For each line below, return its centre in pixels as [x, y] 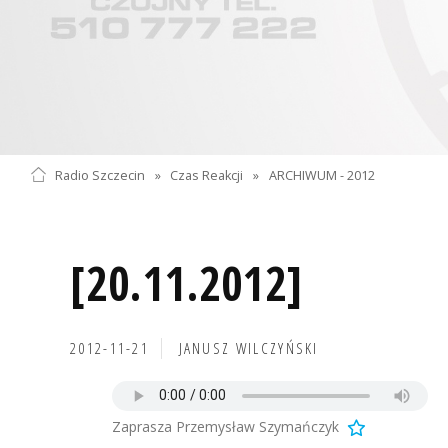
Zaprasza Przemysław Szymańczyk [225, 426]
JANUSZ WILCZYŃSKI [248, 348]
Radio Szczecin [99, 175]
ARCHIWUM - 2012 [322, 175]
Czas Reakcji [207, 175]
